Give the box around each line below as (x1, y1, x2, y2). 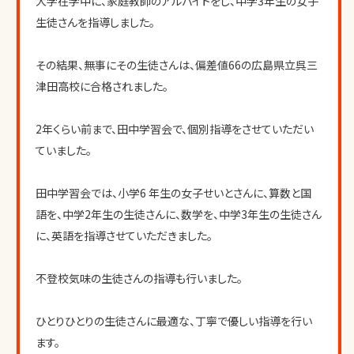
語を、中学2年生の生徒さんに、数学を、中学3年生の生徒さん (36, 206, 322, 222)
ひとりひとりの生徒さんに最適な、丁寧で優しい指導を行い (36, 313, 312, 329)
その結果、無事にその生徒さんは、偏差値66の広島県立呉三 (36, 57, 318, 73)
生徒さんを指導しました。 (36, 14, 155, 30)
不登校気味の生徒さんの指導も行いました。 (36, 270, 243, 286)
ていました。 (36, 142, 92, 158)
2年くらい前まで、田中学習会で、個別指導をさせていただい (36, 121, 314, 137)
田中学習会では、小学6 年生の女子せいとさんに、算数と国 (36, 185, 311, 201)
